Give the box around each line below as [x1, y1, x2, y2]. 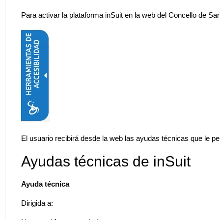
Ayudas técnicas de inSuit [21, 153, 191, 169]
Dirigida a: [21, 198, 53, 207]
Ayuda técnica [21, 179, 69, 188]
